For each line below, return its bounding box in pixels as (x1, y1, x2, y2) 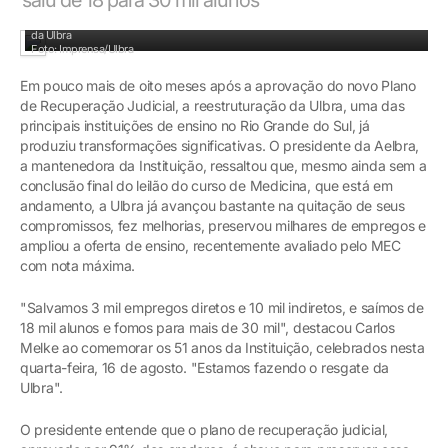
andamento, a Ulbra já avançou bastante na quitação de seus (20, 196, 405, 214)
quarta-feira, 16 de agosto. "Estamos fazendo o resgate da (20, 358, 389, 376)
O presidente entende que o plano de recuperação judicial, (20, 420, 388, 438)
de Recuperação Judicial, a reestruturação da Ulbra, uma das (20, 96, 405, 114)
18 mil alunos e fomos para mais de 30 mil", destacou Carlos (20, 318, 395, 336)
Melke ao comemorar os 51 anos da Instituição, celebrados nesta (20, 338, 425, 356)
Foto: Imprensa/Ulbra (31, 41, 133, 56)
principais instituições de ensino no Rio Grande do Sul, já (20, 116, 370, 134)
